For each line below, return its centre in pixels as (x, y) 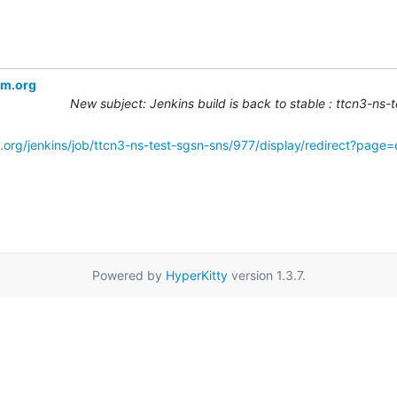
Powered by (128, 275)
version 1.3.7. (266, 275)
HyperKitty (196, 275)
